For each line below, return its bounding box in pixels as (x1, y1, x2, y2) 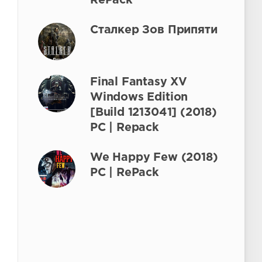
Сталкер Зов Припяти (90, 25, 218, 35)
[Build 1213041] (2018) (90, 108, 217, 118)
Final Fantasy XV (90, 77, 187, 87)
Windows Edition (90, 92, 188, 102)
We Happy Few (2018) (90, 153, 218, 163)
